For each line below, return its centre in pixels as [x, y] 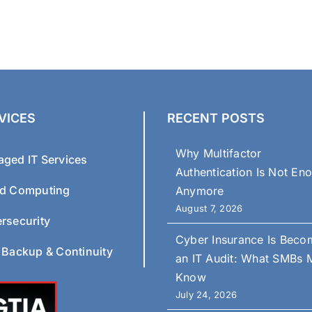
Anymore [200, 190]
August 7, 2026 [209, 208]
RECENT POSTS [216, 118]
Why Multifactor [219, 153]
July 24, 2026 [206, 294]
